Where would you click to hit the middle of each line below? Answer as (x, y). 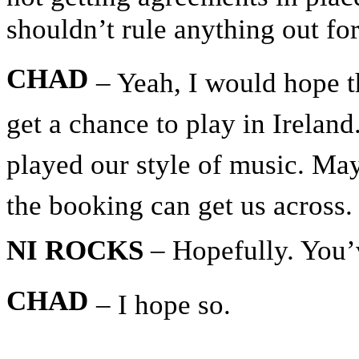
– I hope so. (163, 305)
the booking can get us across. (179, 205)
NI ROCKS (75, 251)
